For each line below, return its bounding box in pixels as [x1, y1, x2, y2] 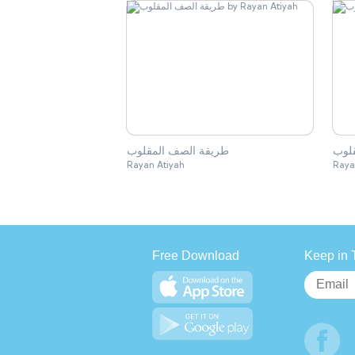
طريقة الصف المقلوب [127, 143, 229, 159]
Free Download [152, 249, 239, 263]
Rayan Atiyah [127, 158, 185, 172]
